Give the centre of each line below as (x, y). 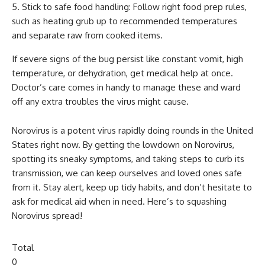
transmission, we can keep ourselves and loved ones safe (127, 173)
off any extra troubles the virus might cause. (100, 102)
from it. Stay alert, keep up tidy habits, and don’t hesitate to (132, 188)
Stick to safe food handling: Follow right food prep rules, (134, 7)
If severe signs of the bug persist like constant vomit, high (127, 59)
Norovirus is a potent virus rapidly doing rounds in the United (132, 131)
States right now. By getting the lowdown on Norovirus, (123, 145)
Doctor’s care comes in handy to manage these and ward (126, 88)
